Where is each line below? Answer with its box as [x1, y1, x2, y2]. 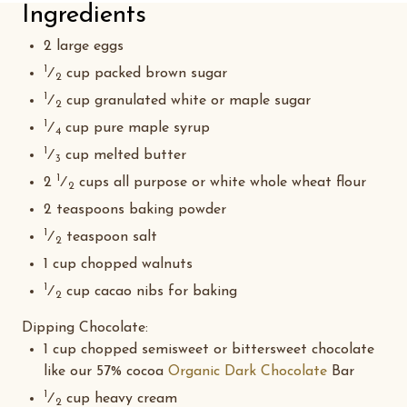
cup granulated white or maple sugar [62, 94, 311, 108]
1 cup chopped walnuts [44, 257, 193, 272]
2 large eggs [44, 39, 124, 54]
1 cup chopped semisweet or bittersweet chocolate [44, 342, 374, 357]
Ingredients [22, 3, 146, 28]
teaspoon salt [62, 230, 157, 244]
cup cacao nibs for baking [62, 284, 237, 299]
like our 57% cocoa [44, 364, 168, 379]
